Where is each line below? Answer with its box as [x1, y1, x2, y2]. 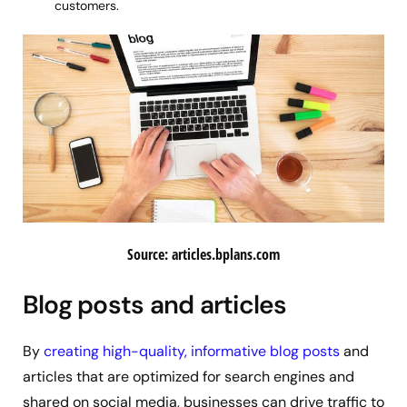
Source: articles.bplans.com [127, 244, 280, 265]
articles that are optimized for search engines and [23, 366, 354, 386]
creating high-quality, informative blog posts [44, 341, 340, 361]
